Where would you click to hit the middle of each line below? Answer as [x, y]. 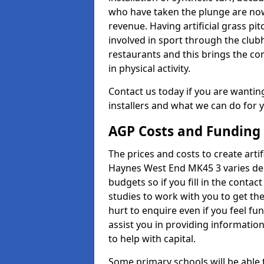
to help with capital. [152, 239]
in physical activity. [149, 68]
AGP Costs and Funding [184, 131]
